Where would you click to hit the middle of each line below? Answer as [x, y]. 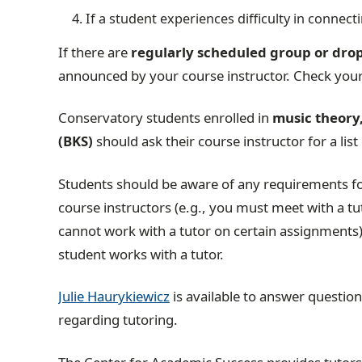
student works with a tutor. [143, 254]
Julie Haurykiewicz [114, 297]
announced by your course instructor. [174, 75]
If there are [93, 52]
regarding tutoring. [118, 320]
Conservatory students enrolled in [165, 118]
